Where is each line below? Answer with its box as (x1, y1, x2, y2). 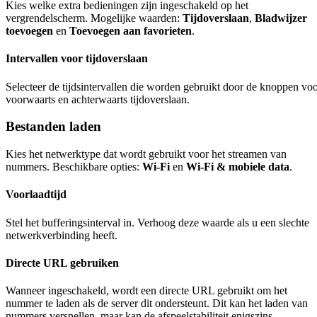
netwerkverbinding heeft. (6, 229, 117, 241)
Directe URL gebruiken (6, 256, 119, 269)
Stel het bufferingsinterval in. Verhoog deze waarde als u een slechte (6, 216, 309, 229)
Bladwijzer (255, 12, 307, 25)
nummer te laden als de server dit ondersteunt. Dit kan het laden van (6, 297, 308, 310)
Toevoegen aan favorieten (69, 25, 192, 38)
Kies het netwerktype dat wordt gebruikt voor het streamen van (6, 148, 287, 161)
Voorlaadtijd (6, 188, 67, 201)
